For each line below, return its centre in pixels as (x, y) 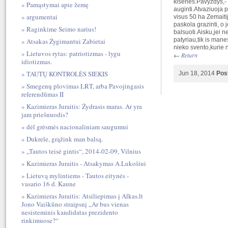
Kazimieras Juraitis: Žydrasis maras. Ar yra (84, 106)
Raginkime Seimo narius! (61, 29)
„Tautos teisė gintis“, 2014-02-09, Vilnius (83, 151)
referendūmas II (42, 94)
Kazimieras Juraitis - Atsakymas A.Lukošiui (86, 163)
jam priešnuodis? (45, 115)
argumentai (42, 17)
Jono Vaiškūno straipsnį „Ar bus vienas (75, 204)
